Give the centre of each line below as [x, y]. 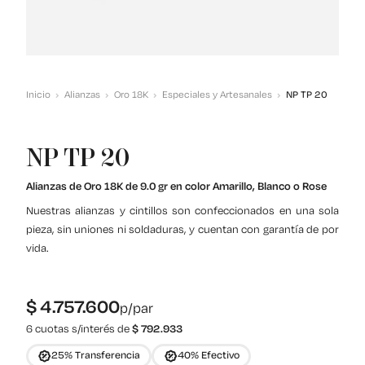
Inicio [38, 95]
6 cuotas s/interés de [79, 329]
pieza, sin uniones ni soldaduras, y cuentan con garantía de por [182, 230]
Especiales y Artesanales [217, 95]
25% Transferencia [96, 356]
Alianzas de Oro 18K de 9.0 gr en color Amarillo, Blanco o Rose [176, 187]
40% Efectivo [208, 356]
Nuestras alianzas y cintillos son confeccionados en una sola [182, 211]
